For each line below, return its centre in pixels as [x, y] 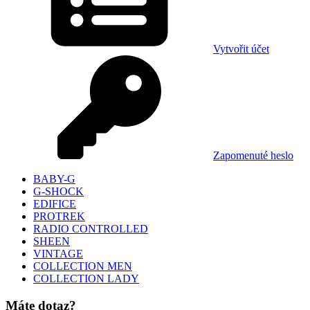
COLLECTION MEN [83, 266]
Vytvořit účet [241, 49]
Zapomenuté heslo [253, 155]
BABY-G [54, 179]
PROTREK [59, 216]
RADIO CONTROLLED [91, 229]
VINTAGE [58, 254]
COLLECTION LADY [86, 279]
